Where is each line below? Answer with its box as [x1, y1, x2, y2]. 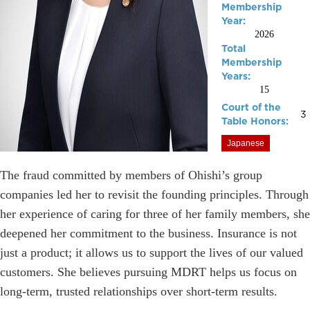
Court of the [221, 100, 281, 114]
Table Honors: [221, 114, 289, 128]
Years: [221, 69, 250, 83]
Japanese [227, 138, 264, 148]
